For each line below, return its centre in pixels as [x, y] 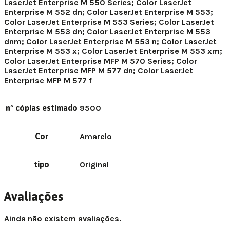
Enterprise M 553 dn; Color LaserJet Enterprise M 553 [107, 32]
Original [94, 165]
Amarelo [96, 136]
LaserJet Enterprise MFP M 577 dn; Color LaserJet [99, 71]
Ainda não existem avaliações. [63, 218]
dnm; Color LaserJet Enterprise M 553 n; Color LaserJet [110, 41]
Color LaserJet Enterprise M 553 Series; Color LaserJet [109, 22]
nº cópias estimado [42, 108]
